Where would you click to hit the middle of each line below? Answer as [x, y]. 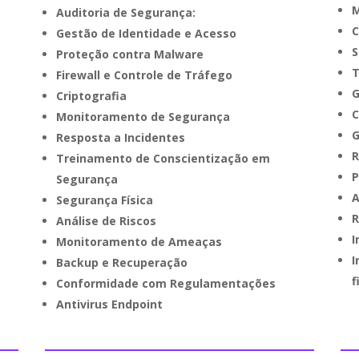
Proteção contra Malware [129, 54]
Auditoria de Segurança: [125, 12]
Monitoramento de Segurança [143, 116]
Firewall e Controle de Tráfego [144, 75]
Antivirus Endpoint [109, 304]
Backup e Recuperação [121, 262]
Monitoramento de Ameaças [139, 241]
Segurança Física [104, 200]
